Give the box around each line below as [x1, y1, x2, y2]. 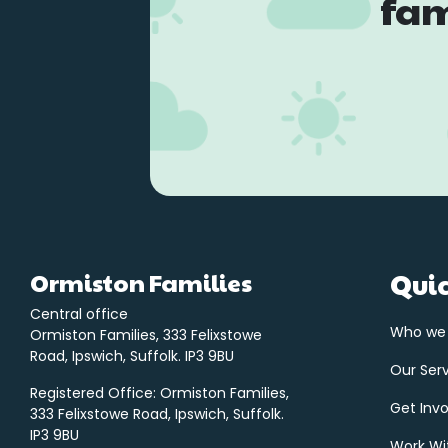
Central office [30, 303, 128, 324]
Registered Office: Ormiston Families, [30, 382, 289, 403]
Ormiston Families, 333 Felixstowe [30, 324, 262, 345]
